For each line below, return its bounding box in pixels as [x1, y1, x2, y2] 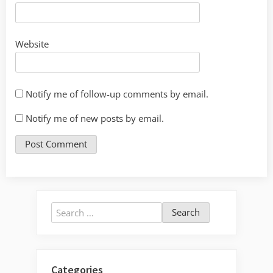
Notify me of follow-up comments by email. [26, 87, 208, 100]
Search [51, 203, 79, 216]
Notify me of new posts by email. [26, 112, 164, 124]
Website [15, 38, 49, 51]
